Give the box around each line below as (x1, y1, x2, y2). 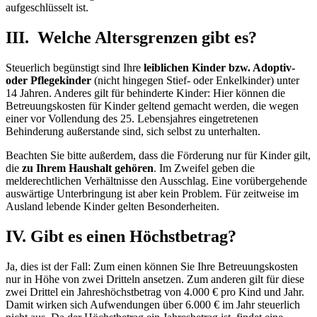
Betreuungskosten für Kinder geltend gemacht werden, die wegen (6, 100, 299, 112)
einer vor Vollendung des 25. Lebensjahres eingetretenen (6, 113, 258, 125)
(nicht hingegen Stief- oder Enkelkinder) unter (91, 74, 299, 86)
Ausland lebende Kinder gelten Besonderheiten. (6, 200, 219, 212)
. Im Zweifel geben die (154, 162, 255, 174)
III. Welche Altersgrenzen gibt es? (6, 28, 257, 47)
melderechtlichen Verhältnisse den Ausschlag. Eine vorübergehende (6, 175, 307, 187)
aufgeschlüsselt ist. (6, 1, 88, 14)
